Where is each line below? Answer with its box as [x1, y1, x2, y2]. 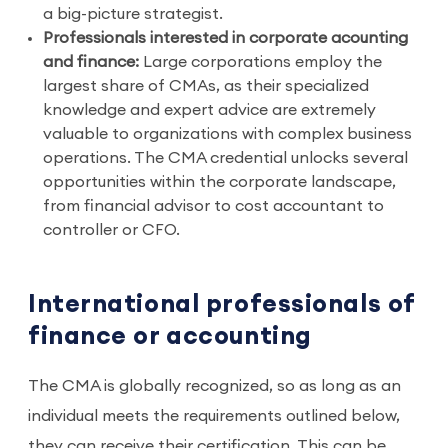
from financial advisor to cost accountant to [43, 198, 384, 214]
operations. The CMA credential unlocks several [43, 150, 408, 166]
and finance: [43, 54, 143, 70]
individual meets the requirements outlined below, [28, 408, 400, 424]
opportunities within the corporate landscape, [43, 174, 396, 190]
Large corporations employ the [143, 54, 382, 70]
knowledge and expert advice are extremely [43, 102, 376, 118]
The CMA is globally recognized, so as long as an [28, 378, 401, 394]
